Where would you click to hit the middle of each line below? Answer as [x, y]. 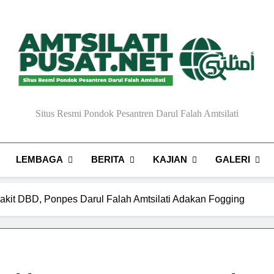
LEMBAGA [40, 160]
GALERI [233, 160]
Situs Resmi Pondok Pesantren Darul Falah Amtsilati [137, 114]
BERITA [108, 160]
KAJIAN [170, 160]
